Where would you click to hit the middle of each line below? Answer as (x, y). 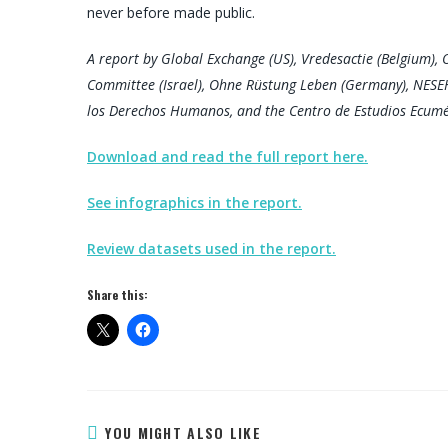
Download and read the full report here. (227, 156)
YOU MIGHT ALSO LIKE (183, 432)
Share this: (117, 294)
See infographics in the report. (194, 202)
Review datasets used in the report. (211, 248)
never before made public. (171, 12)
